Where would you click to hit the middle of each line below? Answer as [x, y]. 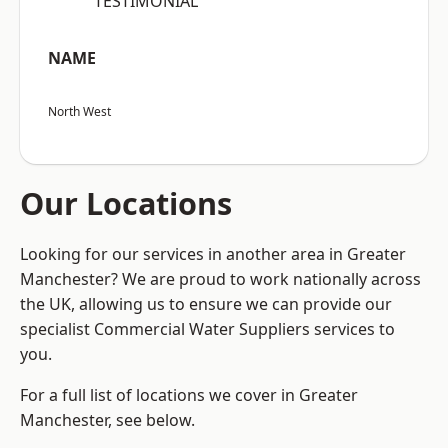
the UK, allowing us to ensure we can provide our [206, 304]
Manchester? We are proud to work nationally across [220, 279]
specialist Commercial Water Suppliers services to [207, 329]
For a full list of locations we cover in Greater [189, 395]
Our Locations [126, 203]
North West [79, 112]
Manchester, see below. [107, 420]
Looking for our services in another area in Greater [213, 254]
